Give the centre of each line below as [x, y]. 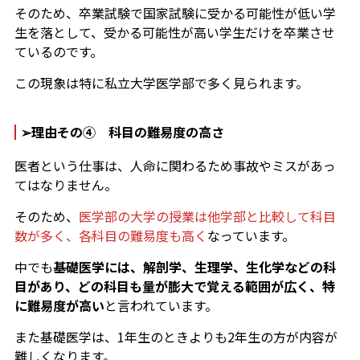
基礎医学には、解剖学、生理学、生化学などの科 [194, 267]
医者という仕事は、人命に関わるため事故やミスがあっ [175, 166]
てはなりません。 [65, 185]
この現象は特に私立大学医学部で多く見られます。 [161, 83]
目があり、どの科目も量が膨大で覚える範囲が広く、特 [174, 286]
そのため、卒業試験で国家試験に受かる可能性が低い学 [175, 13]
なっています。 [251, 236]
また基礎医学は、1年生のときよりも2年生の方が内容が [176, 337]
